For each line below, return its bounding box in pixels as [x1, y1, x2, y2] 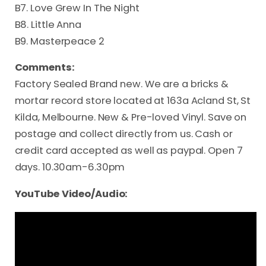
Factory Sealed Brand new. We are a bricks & [14, 77, 229, 91]
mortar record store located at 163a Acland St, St [14, 94, 251, 108]
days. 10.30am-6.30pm [14, 160, 125, 175]
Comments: [14, 61, 75, 75]
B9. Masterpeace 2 [14, 34, 104, 48]
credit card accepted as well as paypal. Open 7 [14, 144, 243, 158]
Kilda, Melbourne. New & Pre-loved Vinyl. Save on [14, 110, 247, 125]
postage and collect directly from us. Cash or [14, 127, 233, 141]
